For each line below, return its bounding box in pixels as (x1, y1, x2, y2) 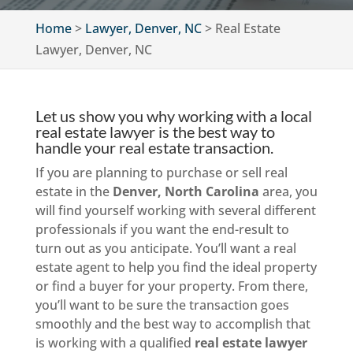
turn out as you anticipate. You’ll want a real (35, 240, 296, 257)
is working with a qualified (35, 334, 195, 351)
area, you (258, 183, 318, 200)
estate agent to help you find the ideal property (35, 258, 317, 276)
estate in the (35, 183, 113, 200)
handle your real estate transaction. (35, 138, 273, 157)
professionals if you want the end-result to (35, 221, 289, 238)
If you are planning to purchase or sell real (35, 164, 288, 181)
